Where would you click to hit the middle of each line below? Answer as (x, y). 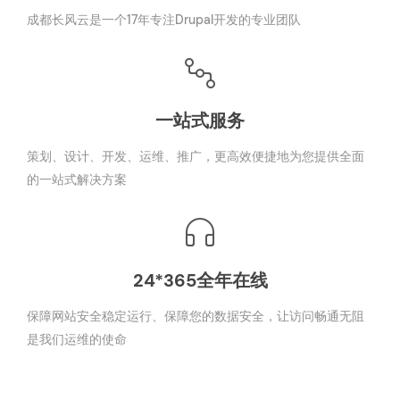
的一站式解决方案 (77, 179)
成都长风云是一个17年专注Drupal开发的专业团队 (164, 19)
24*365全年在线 (200, 280)
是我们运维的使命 (77, 339)
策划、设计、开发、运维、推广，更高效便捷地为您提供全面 (196, 156)
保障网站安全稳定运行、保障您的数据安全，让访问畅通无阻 (196, 316)
